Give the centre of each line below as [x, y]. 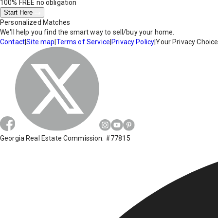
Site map [41, 42]
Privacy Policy [133, 42]
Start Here [19, 13]
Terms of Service [83, 42]
